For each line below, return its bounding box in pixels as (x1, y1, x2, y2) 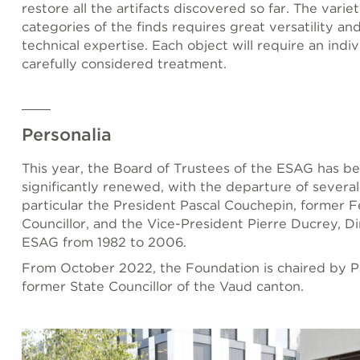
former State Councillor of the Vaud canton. (22, 277, 304, 294)
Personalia (22, 123, 112, 145)
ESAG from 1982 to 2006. (22, 233, 186, 250)
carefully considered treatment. (22, 55, 227, 72)
